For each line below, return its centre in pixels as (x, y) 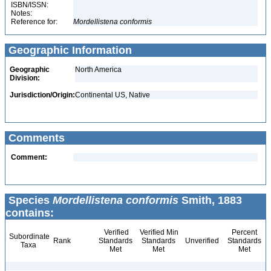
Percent (244, 232)
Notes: (21, 13)
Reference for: (34, 22)
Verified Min (158, 232)
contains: (30, 213)
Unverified (201, 241)
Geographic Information (69, 50)
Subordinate (28, 237)
